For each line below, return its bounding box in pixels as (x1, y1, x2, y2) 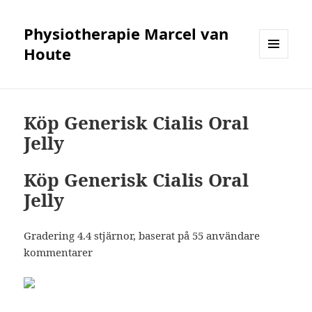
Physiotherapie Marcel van (24, 23, 229, 45)
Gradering (24, 228, 78, 243)
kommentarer (24, 245, 93, 260)
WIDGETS (259, 81, 299, 94)
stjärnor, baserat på (91, 228, 193, 243)
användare (203, 228, 260, 243)
